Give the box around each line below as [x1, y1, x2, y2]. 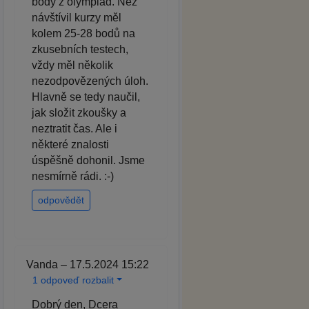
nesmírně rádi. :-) [32, 170, 114, 182]
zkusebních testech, [32, 43, 128, 55]
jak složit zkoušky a [32, 106, 126, 119]
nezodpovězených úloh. [32, 74, 148, 87]
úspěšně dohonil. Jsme [32, 154, 145, 166]
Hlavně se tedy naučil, [32, 90, 140, 103]
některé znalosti [32, 138, 109, 150]
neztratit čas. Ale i [32, 122, 117, 134]
